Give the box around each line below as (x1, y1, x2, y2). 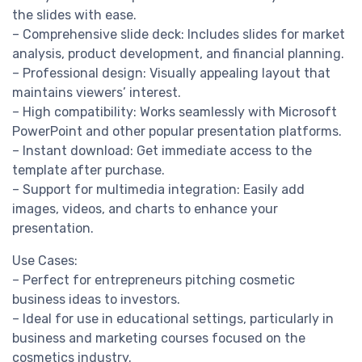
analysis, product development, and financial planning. (12, 46, 344, 62)
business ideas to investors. (12, 292, 180, 308)
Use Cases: (12, 253, 78, 269)
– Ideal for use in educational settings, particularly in (12, 311, 334, 327)
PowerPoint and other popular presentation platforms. (12, 124, 342, 140)
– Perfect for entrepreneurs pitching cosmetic (12, 272, 295, 288)
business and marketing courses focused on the (12, 330, 305, 347)
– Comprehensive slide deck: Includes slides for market (12, 27, 345, 43)
